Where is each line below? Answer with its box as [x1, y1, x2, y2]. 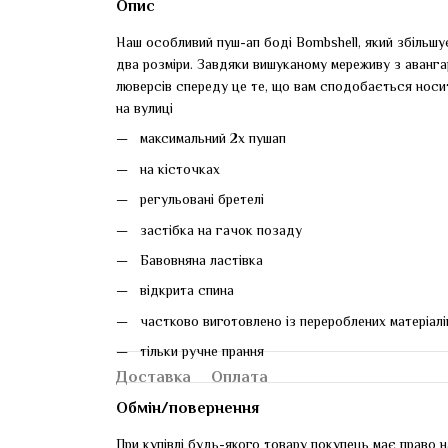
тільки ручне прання [140, 343, 264, 360]
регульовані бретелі [140, 191, 264, 208]
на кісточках [140, 160, 220, 177]
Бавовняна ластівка [140, 251, 263, 268]
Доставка [116, 367, 191, 386]
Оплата [211, 367, 268, 386]
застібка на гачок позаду [140, 221, 302, 238]
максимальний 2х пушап [140, 130, 286, 147]
